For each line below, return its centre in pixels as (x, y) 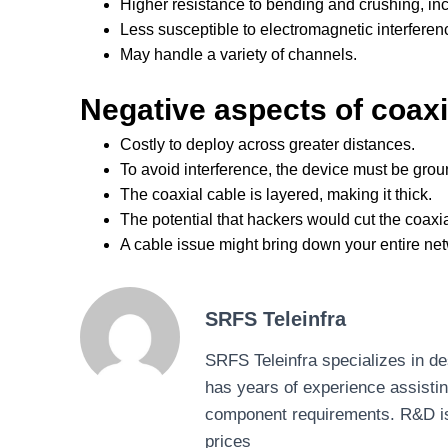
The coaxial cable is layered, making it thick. (276, 195)
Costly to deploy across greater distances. (267, 145)
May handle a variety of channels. (238, 55)
